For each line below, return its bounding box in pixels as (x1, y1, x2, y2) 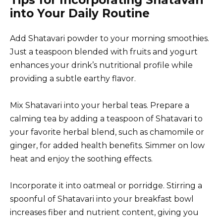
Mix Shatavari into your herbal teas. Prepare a (10, 101, 189, 111)
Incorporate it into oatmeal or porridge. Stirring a (10, 181, 202, 191)
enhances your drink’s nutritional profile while (10, 60, 193, 70)
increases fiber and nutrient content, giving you (10, 208, 199, 218)
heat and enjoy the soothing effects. (10, 154, 153, 164)
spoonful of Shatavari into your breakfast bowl (10, 194, 194, 204)
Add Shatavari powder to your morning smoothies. (10, 34, 209, 44)
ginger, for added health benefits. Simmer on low (10, 141, 205, 151)
